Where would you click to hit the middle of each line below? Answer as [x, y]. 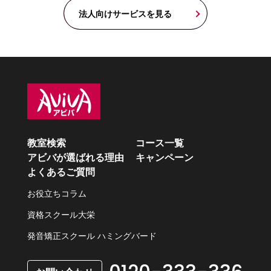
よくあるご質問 [61, 172]
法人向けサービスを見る [126, 14]
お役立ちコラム [57, 194]
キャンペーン [165, 157]
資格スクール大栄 [61, 215]
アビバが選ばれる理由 [75, 157]
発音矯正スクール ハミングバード [92, 236]
